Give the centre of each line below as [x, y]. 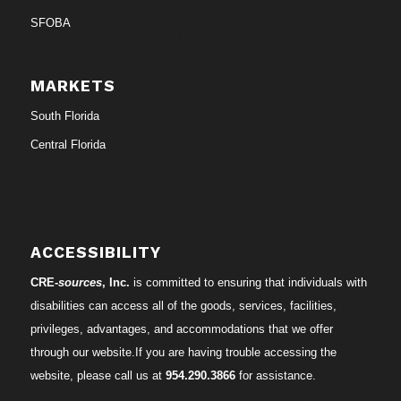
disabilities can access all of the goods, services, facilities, [183, 305]
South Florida [64, 115]
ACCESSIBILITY [95, 252]
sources [80, 282]
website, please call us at [98, 375]
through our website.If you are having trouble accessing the [183, 352]
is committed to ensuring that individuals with [248, 282]
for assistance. [275, 375]
